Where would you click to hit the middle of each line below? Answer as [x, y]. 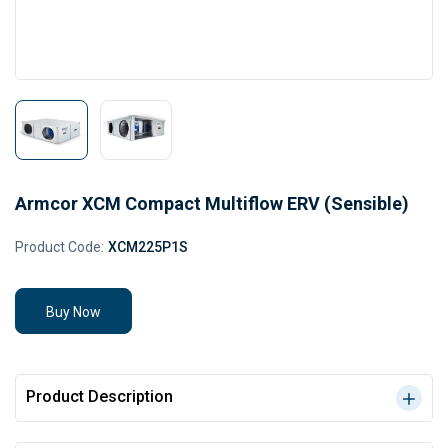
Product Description [99, 396]
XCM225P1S [148, 247]
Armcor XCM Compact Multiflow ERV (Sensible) [212, 203]
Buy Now [73, 312]
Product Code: [59, 247]
